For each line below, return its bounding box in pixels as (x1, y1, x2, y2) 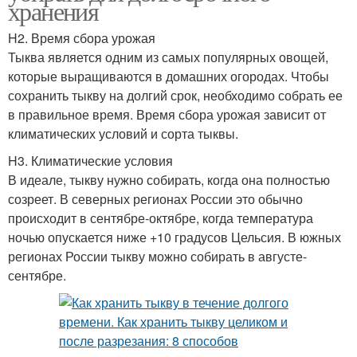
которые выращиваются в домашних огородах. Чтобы (8, 66, 329, 85)
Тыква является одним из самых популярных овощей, (8, 47, 328, 66)
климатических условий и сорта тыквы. (8, 124, 238, 143)
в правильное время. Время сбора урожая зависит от (8, 104, 326, 124)
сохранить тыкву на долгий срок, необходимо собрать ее (8, 85, 343, 104)
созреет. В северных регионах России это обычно (8, 189, 303, 208)
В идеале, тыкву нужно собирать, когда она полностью (8, 170, 330, 189)
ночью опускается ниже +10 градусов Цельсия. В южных (8, 227, 341, 246)
